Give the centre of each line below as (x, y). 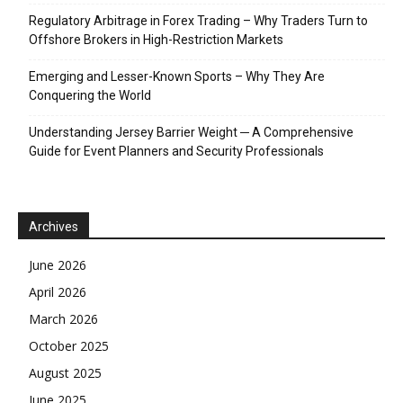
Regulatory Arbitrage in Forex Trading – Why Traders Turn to (198, 21)
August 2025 (65, 373)
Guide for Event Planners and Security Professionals (176, 152)
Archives (54, 227)
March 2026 (63, 319)
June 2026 (58, 265)
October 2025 (69, 346)
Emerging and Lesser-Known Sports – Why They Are (177, 77)
